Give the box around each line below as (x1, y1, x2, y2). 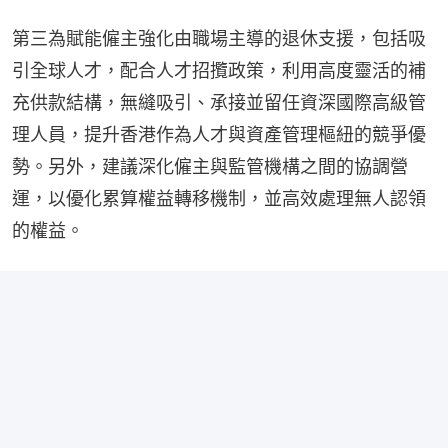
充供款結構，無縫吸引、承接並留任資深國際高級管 (12, 91, 426, 113)
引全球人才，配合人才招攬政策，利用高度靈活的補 (12, 59, 426, 81)
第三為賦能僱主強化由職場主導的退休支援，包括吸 (12, 27, 426, 49)
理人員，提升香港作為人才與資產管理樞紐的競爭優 (12, 123, 426, 145)
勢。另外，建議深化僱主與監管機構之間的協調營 (12, 155, 408, 177)
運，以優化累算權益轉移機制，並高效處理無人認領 (12, 187, 426, 209)
